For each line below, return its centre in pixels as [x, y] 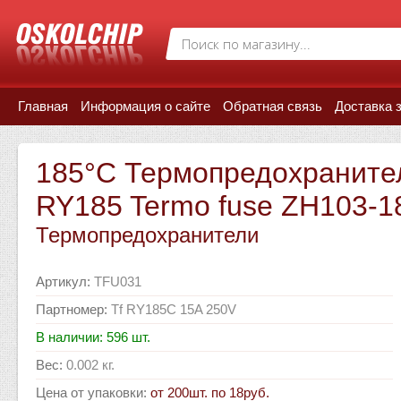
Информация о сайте [145, 106]
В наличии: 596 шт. [93, 337]
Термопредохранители [147, 235]
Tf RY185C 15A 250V [174, 309]
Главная [43, 106]
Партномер [70, 309]
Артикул [61, 282]
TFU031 [118, 282]
